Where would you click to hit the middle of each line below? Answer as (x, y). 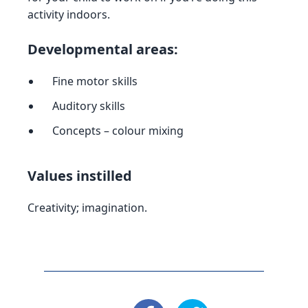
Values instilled (80, 176)
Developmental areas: (103, 49)
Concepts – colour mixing (118, 131)
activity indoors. (69, 14)
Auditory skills (89, 106)
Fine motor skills (95, 81)
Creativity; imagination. (87, 208)
